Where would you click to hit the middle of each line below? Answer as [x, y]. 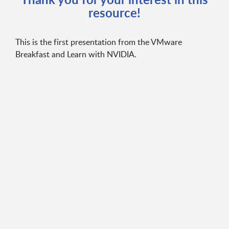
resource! [114, 12]
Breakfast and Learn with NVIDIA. [76, 54]
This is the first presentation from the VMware [98, 42]
